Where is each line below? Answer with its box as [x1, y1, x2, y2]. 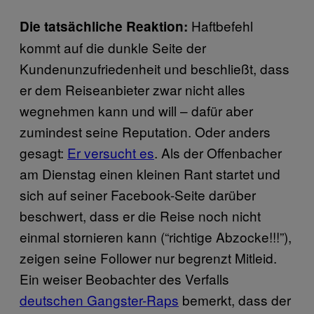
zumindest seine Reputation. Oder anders [20, 121, 271, 141]
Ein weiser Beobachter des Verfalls [20, 268, 229, 288]
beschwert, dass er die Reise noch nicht [20, 205, 261, 225]
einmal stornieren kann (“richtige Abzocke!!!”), [20, 226, 292, 246]
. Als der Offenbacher [154, 142, 282, 162]
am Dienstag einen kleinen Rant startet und [20, 163, 280, 183]
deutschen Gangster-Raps [20, 289, 179, 309]
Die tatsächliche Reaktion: [20, 16, 191, 36]
